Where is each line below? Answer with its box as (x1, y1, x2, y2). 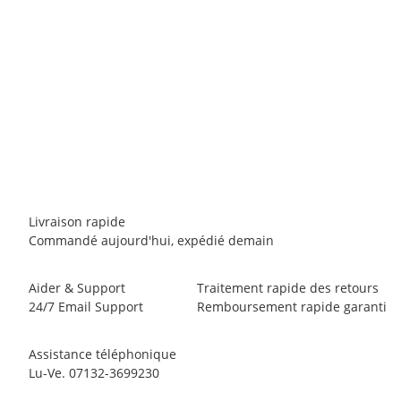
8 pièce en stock (158, 123, 243, 140)
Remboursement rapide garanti (197, 297, 387, 315)
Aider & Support (29, 278, 125, 296)
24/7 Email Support (29, 297, 143, 315)
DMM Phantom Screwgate (120, 78, 281, 97)
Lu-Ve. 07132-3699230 (29, 363, 159, 381)
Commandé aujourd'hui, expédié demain (29, 231, 274, 249)
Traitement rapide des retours (197, 278, 379, 296)
